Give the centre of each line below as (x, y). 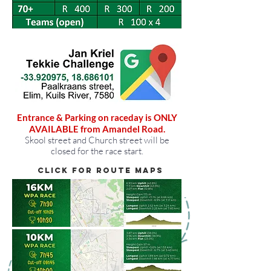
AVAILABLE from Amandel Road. (97, 129)
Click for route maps (100, 170)
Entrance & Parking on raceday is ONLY (97, 117)
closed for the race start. (97, 151)
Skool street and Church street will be (97, 140)
